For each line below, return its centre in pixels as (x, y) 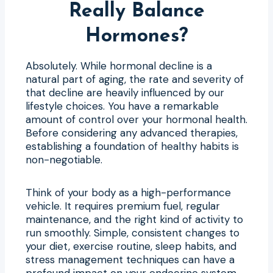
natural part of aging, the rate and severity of (135, 79)
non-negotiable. (64, 159)
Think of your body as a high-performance (128, 192)
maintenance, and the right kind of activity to (134, 219)
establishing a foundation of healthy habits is (132, 146)
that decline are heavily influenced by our (125, 92)
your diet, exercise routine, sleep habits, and (131, 246)
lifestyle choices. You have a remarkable (122, 106)
